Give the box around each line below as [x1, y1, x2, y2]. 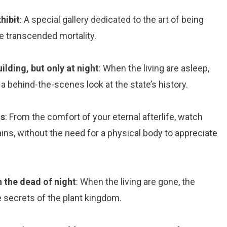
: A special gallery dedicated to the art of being [20, 14, 204, 25]
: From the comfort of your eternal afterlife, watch [5, 111, 203, 122]
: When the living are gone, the [76, 176, 195, 187]
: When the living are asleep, [99, 63, 209, 73]
